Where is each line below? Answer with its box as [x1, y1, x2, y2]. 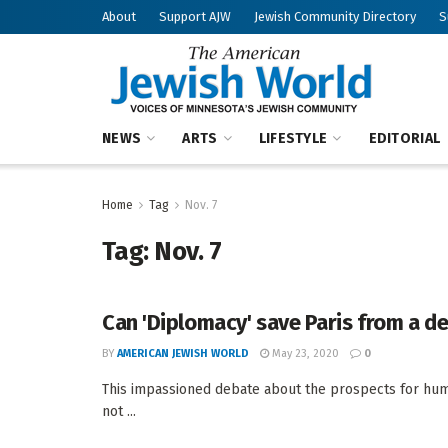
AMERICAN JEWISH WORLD [117, 347, 249, 360]
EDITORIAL [368, 130, 441, 147]
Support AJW [159, 9, 231, 24]
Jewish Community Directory [254, 9, 416, 24]
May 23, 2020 [269, 347, 339, 360]
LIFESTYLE [258, 130, 328, 147]
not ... [102, 403, 136, 420]
